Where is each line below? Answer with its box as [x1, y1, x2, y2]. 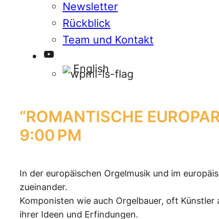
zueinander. [20, 181, 67, 192]
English [73, 62, 109, 75]
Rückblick [63, 16, 110, 29]
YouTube [43, 46, 90, 61]
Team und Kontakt [63, 33, 153, 46]
